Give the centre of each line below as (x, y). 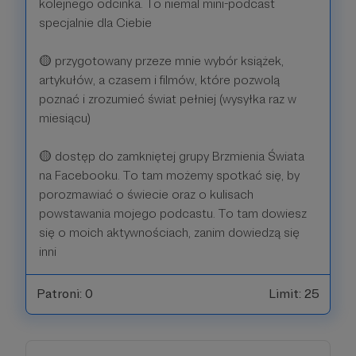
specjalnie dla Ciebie (95, 22)
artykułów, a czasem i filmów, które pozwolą (159, 79)
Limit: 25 (294, 294)
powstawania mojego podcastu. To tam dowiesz (173, 213)
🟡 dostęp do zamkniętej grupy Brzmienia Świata (172, 156)
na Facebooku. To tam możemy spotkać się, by (169, 175)
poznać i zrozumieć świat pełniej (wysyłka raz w (168, 99)
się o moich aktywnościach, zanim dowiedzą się (169, 232)
